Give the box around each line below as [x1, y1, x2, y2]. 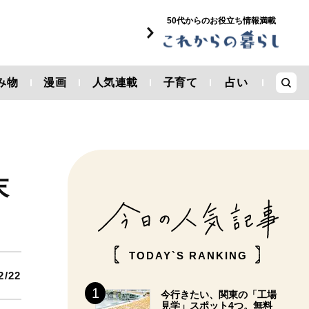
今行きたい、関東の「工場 [161, 289, 277, 300]
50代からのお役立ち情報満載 [166, 16, 276, 26]
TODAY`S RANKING [129, 250, 248, 261]
